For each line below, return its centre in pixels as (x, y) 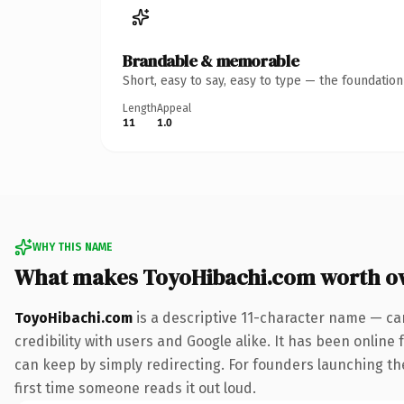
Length (140, 108)
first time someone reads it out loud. (135, 388)
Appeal (174, 108)
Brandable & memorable (211, 60)
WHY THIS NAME (72, 247)
